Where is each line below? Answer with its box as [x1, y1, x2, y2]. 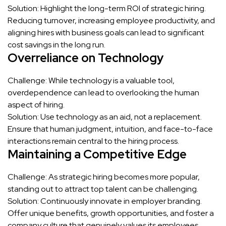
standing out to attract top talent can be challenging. [8, 183, 198, 194]
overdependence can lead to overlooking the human [8, 87, 199, 98]
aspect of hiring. [8, 99, 65, 110]
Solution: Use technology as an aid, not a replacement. [8, 111, 202, 122]
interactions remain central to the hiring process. [8, 135, 179, 146]
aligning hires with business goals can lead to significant [8, 27, 204, 38]
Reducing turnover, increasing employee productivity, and [8, 15, 215, 26]
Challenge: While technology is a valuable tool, [8, 75, 175, 86]
